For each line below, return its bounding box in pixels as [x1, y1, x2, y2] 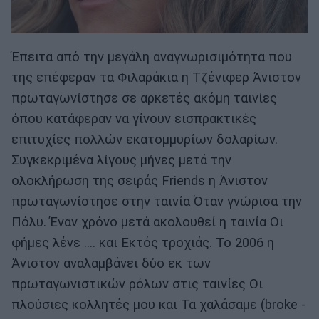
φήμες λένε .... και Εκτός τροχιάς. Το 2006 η [11, 234, 274, 251]
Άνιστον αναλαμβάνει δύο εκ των [11, 255, 211, 271]
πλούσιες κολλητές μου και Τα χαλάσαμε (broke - [11, 296, 305, 313]
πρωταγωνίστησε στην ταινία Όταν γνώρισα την [11, 193, 302, 209]
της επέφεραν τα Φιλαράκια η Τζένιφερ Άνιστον [11, 69, 301, 85]
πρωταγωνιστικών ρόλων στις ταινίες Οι [11, 276, 263, 292]
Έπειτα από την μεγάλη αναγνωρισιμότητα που [11, 48, 292, 65]
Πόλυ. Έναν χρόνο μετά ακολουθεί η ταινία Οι [11, 214, 283, 230]
